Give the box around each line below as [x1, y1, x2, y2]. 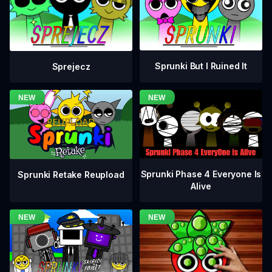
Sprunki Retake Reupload [18, 169, 124, 180]
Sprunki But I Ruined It [154, 60, 248, 71]
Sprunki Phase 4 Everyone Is [140, 169, 262, 179]
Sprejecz [52, 61, 90, 72]
